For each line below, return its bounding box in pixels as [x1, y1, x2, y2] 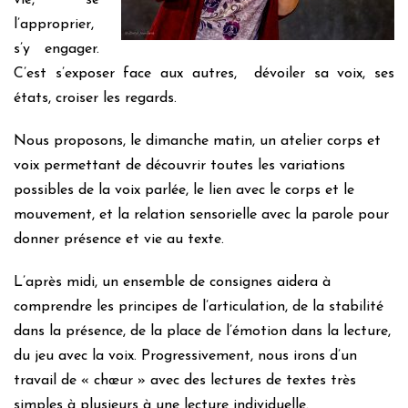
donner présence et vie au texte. [14, 232, 224, 247]
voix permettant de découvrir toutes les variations [14, 158, 345, 173]
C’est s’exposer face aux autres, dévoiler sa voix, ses [14, 66, 394, 81]
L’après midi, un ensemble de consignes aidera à [14, 275, 331, 290]
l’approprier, [14, 17, 94, 32]
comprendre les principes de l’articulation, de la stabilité [14, 300, 383, 314]
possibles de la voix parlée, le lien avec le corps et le [14, 183, 354, 198]
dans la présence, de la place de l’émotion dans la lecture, [14, 324, 391, 339]
